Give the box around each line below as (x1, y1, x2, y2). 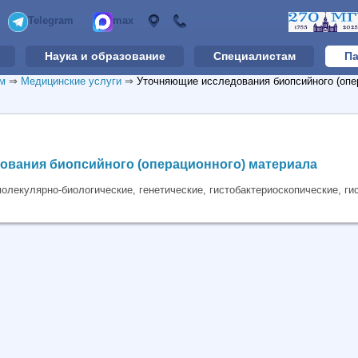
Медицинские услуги (21, 75, 121, 87)
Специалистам (213, 50, 296, 62)
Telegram (28, 14, 74, 26)
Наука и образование (44, 50, 165, 62)
